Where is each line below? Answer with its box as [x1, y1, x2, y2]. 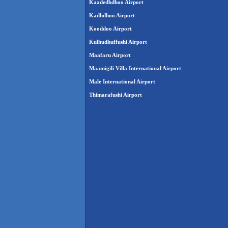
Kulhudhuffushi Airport [89, 39, 147, 45]
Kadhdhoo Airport [89, 12, 135, 19]
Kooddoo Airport [89, 25, 132, 32]
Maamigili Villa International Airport [89, 65, 181, 72]
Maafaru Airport [89, 52, 131, 59]
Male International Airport [89, 78, 155, 85]
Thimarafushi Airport [89, 92, 142, 98]
